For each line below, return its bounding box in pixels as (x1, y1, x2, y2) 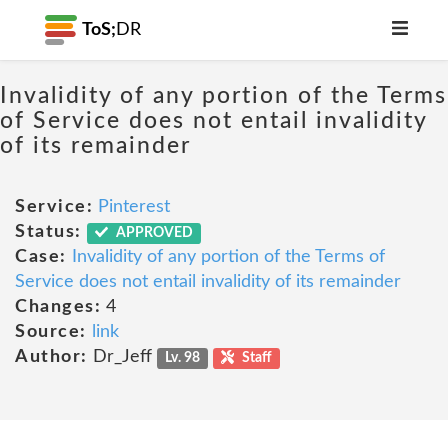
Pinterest (98, 198, 170, 216)
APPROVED (113, 226, 194, 240)
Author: (15, 348, 88, 366)
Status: (15, 223, 82, 241)
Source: (15, 323, 87, 341)
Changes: (15, 298, 101, 316)
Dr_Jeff (87, 348, 157, 366)
